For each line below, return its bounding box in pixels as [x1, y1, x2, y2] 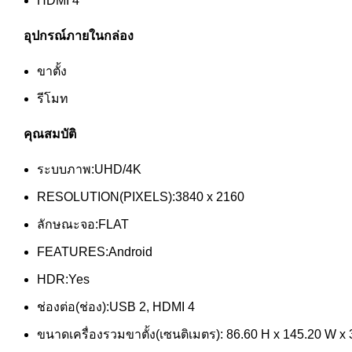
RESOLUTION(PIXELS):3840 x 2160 [37, 189, 244, 203]
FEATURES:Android [37, 244, 152, 258]
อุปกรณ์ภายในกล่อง [24, 28, 134, 42]
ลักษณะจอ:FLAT [37, 217, 129, 231]
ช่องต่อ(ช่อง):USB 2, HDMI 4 [37, 299, 195, 313]
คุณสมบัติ [24, 126, 76, 141]
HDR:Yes [37, 272, 90, 286]
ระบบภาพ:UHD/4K [37, 162, 141, 176]
